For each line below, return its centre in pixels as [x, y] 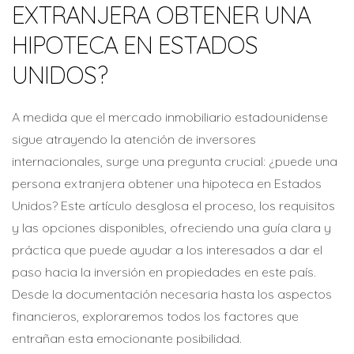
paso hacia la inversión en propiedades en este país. [164, 272]
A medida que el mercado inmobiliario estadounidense [170, 117]
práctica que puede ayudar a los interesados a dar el [167, 250]
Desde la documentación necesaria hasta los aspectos [172, 294]
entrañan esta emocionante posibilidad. [127, 338]
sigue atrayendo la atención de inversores [134, 139]
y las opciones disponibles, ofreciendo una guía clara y [171, 228]
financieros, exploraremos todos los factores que [155, 316]
